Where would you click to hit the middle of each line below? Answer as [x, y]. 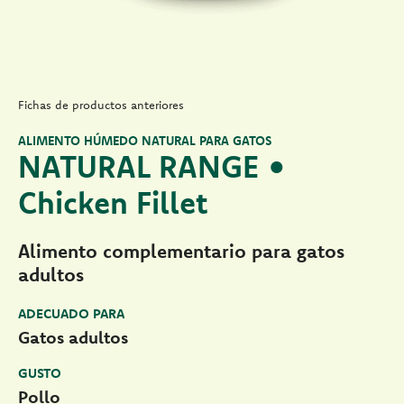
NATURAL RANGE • [152, 167]
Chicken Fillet [113, 203]
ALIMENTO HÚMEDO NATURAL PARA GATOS [145, 141]
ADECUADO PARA [71, 314]
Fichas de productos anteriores [101, 105]
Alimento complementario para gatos [181, 251]
